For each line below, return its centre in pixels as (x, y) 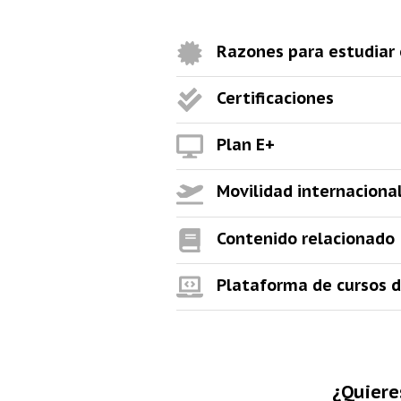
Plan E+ (246, 145)
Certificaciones (275, 98)
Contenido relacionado (306, 238)
